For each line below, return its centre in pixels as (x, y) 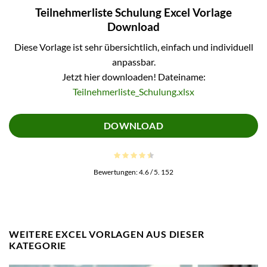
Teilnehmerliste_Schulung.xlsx (133, 92)
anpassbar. (133, 62)
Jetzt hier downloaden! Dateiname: (133, 77)
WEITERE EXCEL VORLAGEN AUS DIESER (107, 234)
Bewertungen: (116, 172)
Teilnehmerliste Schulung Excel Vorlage (133, 12)
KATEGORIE (38, 245)
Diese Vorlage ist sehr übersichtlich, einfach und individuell (133, 47)
